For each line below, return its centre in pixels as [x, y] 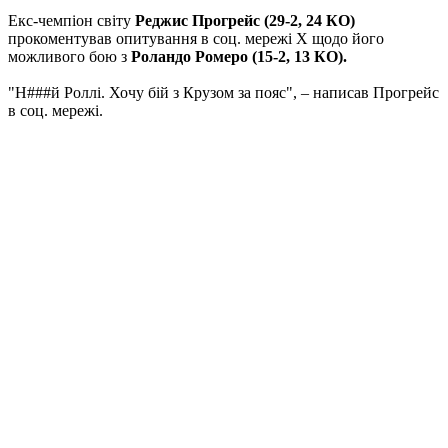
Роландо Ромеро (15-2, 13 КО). [239, 57]
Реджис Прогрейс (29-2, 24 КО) [245, 21]
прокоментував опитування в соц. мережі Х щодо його [196, 39]
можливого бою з [69, 57]
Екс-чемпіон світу [71, 21]
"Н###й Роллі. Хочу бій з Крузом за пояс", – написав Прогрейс [223, 93]
